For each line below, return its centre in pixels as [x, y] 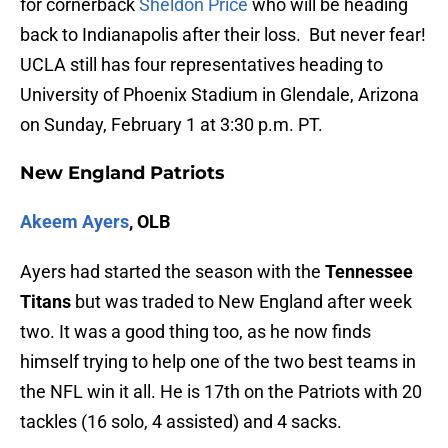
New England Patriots [122, 173]
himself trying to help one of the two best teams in [218, 362]
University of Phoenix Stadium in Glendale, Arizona [219, 95]
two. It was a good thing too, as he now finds [195, 332]
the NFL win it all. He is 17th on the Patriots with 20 [221, 392]
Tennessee [369, 272]
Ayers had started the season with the [172, 272]
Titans [45, 302]
